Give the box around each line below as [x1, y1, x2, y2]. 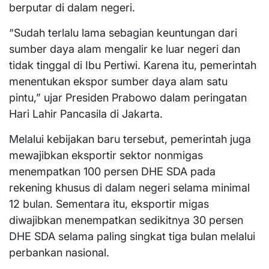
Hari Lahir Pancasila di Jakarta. [9, 107, 163, 120]
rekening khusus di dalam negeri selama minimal [9, 181, 250, 194]
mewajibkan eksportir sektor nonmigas [9, 148, 203, 162]
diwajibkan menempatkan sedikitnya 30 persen [9, 213, 243, 226]
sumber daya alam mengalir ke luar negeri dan [9, 42, 240, 55]
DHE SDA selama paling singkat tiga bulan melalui [9, 229, 255, 243]
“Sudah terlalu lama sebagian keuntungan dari [9, 26, 237, 39]
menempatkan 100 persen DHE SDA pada [9, 165, 216, 178]
